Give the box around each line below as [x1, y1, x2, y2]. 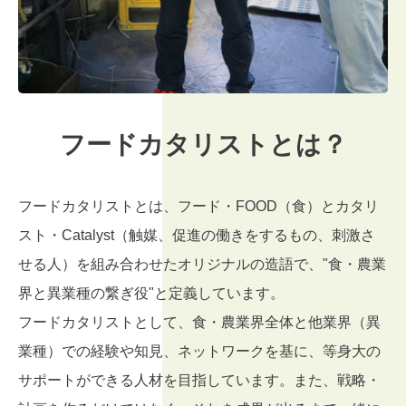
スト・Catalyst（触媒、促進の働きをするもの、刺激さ [18, 227, 375, 243]
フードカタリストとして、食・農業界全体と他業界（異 [18, 314, 381, 330]
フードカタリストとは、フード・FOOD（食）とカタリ [18, 198, 379, 214]
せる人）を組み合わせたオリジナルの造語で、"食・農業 [18, 256, 386, 272]
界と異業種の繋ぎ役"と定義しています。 [18, 285, 285, 301]
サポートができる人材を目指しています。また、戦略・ [18, 372, 381, 388]
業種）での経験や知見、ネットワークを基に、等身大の [18, 343, 381, 359]
